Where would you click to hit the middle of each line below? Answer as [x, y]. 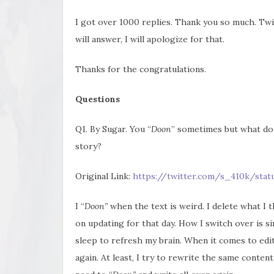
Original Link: [104, 176]
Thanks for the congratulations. [141, 69]
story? [88, 146]
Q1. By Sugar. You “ [113, 129]
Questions [98, 99]
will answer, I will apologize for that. [150, 39]
